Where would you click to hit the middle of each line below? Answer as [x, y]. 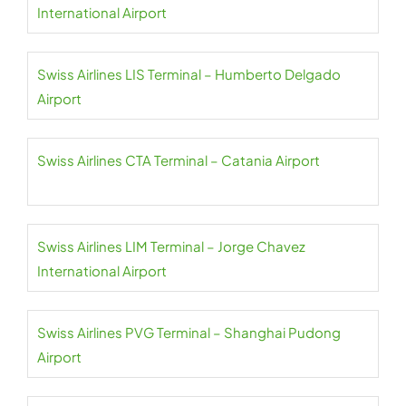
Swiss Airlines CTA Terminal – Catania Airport [179, 160]
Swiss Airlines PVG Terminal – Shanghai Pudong [189, 332]
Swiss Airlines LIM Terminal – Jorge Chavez [171, 246]
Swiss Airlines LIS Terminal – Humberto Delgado [189, 74]
